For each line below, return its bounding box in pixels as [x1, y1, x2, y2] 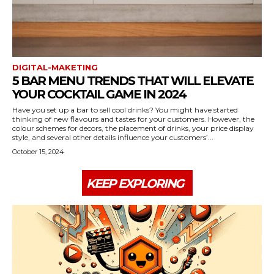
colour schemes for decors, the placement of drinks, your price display [12, 124, 254, 133]
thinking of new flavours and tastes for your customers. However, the [12, 114, 254, 124]
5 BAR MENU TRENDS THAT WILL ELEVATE [12, 73, 253, 88]
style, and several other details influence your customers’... [12, 133, 213, 142]
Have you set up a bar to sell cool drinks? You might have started [12, 105, 238, 114]
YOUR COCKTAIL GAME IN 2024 [12, 87, 186, 102]
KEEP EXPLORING [86, 176, 183, 191]
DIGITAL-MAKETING [12, 62, 98, 72]
